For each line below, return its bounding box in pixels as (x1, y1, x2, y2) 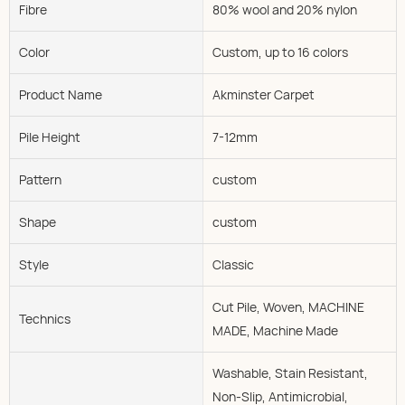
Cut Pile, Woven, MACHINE (212, 297, 364, 316)
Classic (212, 255, 254, 273)
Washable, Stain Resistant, (212, 363, 368, 381)
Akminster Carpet (212, 85, 315, 103)
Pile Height (19, 127, 80, 146)
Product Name (19, 85, 102, 103)
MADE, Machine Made (212, 321, 338, 339)
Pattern (19, 170, 61, 188)
